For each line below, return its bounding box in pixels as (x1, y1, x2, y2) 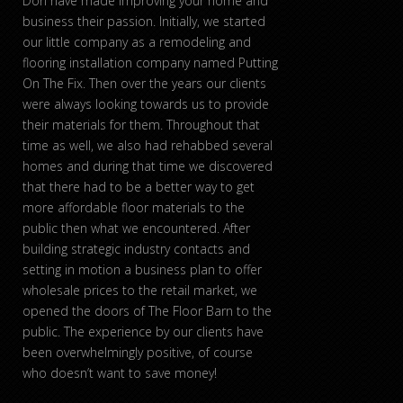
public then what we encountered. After (22, 219, 250, 237)
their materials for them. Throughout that (22, 116, 260, 134)
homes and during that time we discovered (22, 157, 273, 175)
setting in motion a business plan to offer (22, 261, 262, 279)
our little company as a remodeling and (22, 33, 251, 51)
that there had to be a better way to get (22, 178, 255, 196)
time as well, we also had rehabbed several (22, 137, 273, 155)
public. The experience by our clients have (22, 323, 264, 341)
